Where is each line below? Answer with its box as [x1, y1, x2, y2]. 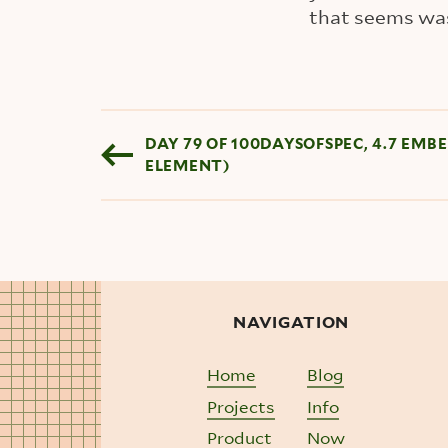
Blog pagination [100, 107, 316, 142]
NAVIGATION [233, 313, 349, 333]
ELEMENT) [144, 156, 231, 175]
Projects [207, 395, 276, 417]
